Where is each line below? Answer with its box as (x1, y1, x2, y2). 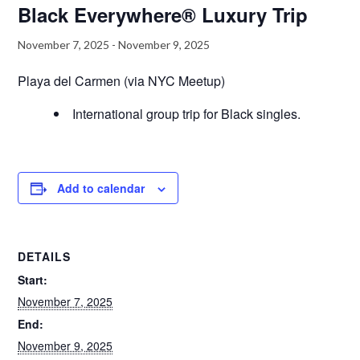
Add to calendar (57, 180, 145, 196)
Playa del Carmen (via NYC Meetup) (18, 72, 226, 90)
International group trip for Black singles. (72, 104, 301, 123)
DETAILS (18, 248, 72, 264)
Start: (18, 272, 48, 288)
